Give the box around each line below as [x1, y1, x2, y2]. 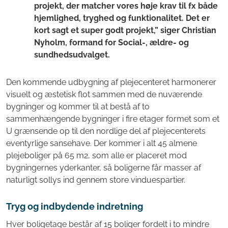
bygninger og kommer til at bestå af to [6, 101, 150, 111]
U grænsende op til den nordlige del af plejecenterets [6, 126, 206, 136]
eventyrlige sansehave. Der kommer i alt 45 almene [6, 138, 197, 148]
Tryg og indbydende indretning [6, 201, 143, 212]
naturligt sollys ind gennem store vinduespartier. [6, 175, 185, 185]
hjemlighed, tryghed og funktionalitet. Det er [34, 13, 210, 23]
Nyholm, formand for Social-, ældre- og [34, 37, 189, 47]
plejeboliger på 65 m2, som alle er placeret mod [6, 150, 187, 160]
